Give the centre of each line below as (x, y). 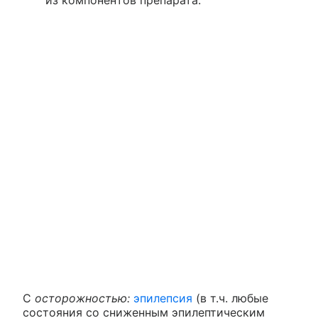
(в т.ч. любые (230, 298)
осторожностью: (82, 298)
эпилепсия (163, 298)
